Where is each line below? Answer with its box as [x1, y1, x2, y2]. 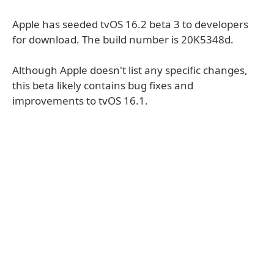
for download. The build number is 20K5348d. [12, 32, 234, 46]
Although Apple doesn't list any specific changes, [12, 63, 248, 77]
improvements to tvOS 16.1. [12, 94, 148, 108]
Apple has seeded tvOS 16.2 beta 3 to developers [12, 17, 248, 31]
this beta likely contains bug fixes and [12, 78, 193, 92]
